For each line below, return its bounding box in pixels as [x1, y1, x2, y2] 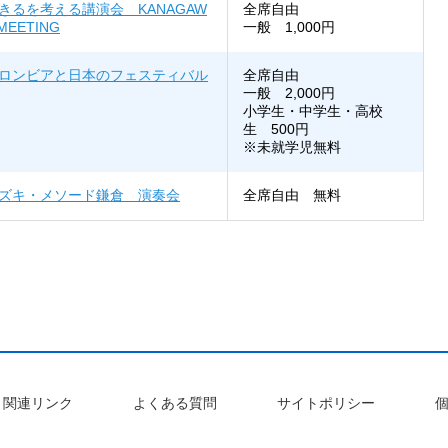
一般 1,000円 [243, 19, 335, 36]
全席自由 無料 [243, 187, 341, 204]
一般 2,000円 [243, 85, 335, 102]
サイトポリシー [277, 395, 375, 412]
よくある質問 [133, 395, 217, 412]
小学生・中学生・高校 [243, 103, 383, 120]
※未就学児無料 [243, 139, 341, 156]
